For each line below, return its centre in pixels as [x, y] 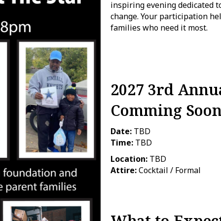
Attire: [124, 170]
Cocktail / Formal [169, 170]
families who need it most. [159, 28]
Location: [129, 159]
